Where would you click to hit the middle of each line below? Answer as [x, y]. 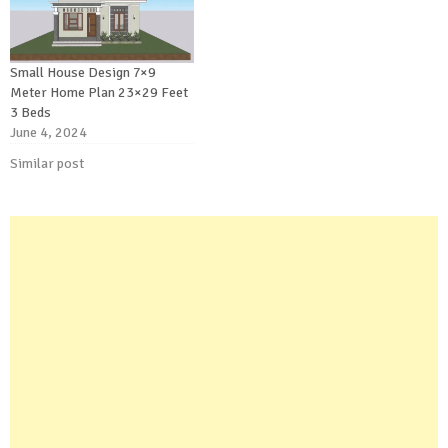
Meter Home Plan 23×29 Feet [99, 93]
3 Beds [30, 113]
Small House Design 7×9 [83, 73]
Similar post [47, 164]
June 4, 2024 [48, 133]
